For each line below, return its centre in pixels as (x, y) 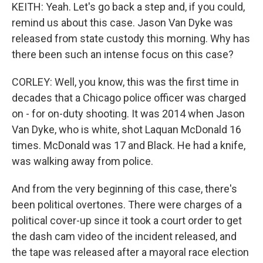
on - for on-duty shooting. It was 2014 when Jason (128, 114)
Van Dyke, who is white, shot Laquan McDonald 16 (127, 129)
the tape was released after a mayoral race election (130, 252)
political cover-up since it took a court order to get (127, 220)
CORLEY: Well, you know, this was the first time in (125, 82)
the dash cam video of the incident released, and (124, 236)
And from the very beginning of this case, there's (124, 189)
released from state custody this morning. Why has (131, 38)
